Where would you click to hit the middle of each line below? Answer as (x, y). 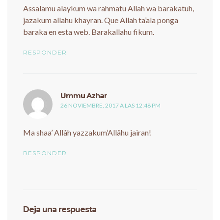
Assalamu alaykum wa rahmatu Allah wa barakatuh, (109, 8)
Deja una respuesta (60, 209)
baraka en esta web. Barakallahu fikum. (89, 31)
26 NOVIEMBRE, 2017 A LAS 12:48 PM (110, 105)
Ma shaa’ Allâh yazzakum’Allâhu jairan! (87, 132)
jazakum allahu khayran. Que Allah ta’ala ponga (101, 20)
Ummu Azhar (84, 95)
